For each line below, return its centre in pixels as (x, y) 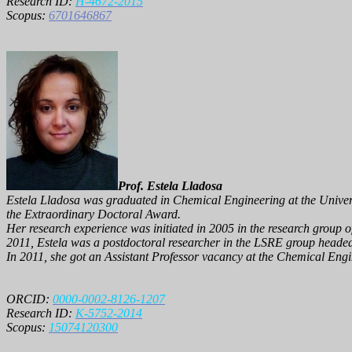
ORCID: (29, 299)
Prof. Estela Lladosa (170, 185)
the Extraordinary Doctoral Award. (93, 214)
